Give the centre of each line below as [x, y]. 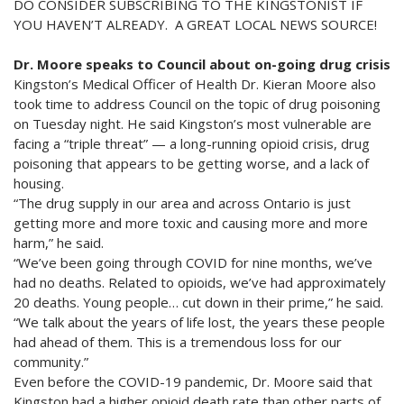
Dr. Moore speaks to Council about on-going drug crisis [202, 64]
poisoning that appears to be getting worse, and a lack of [191, 163]
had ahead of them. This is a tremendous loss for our [178, 341]
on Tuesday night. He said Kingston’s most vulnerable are [193, 123]
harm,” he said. [59, 242]
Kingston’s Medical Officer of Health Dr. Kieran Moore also [195, 83]
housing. [39, 183]
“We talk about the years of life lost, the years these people [199, 321]
